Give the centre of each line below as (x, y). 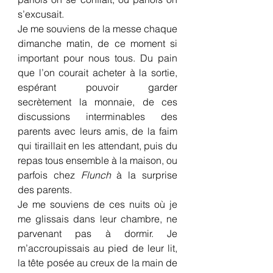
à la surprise (144, 175)
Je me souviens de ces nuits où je (97, 204)
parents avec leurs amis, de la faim (97, 131)
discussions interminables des (97, 116)
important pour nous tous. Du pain (97, 58)
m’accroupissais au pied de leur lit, (97, 248)
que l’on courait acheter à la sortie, (97, 73)
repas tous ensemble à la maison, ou (97, 160)
